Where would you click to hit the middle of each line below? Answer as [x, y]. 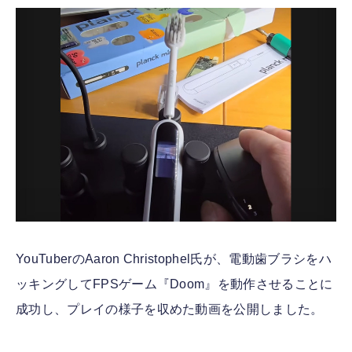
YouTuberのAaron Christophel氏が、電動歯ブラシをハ [174, 259]
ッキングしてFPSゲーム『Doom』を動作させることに [174, 284]
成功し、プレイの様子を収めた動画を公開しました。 [170, 309]
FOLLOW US [176, 44]
